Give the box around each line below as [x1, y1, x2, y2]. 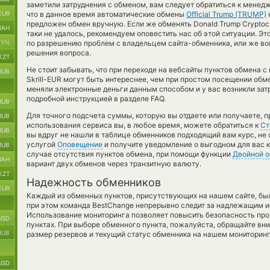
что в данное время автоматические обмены [27, 10, 186, 19]
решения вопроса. [27, 48, 91, 57]
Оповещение [57, 140, 102, 149]
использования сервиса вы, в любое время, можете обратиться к [27, 121, 260, 130]
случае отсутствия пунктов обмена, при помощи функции [27, 149, 233, 159]
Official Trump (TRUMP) [186, 10, 266, 19]
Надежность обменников [27, 176, 161, 189]
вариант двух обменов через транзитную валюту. [27, 159, 201, 168]
